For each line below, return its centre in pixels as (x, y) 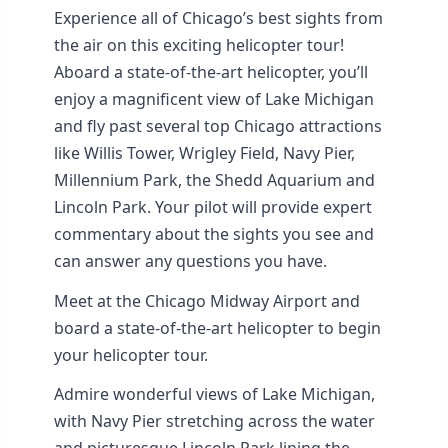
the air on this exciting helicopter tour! (199, 44)
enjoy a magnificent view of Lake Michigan (214, 98)
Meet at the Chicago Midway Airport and (207, 300)
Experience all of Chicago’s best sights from (219, 17)
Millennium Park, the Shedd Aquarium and (215, 179)
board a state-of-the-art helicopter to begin (218, 327)
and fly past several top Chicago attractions (218, 125)
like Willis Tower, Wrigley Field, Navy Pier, (205, 152)
